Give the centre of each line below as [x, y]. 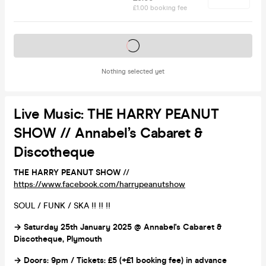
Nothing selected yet [133, 71]
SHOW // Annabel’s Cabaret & [108, 133]
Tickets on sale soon [133, 45]
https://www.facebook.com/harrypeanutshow [99, 184]
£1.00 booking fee [160, 8]
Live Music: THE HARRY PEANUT [116, 114]
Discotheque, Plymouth [58, 239]
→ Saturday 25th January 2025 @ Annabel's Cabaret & [118, 227]
